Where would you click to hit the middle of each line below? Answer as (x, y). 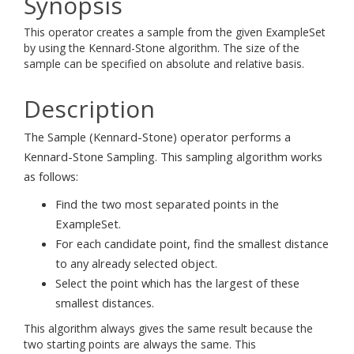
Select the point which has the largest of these (177, 283)
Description (89, 108)
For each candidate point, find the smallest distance (192, 243)
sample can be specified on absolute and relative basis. (164, 63)
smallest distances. (105, 303)
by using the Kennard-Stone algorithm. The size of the (162, 47)
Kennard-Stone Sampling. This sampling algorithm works (173, 156)
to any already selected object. (136, 263)
